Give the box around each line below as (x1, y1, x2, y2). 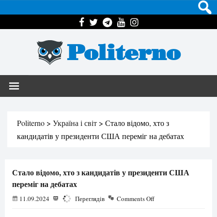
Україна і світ (53, 118, 97, 128)
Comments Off (117, 194, 155, 203)
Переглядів (74, 194, 105, 203)
